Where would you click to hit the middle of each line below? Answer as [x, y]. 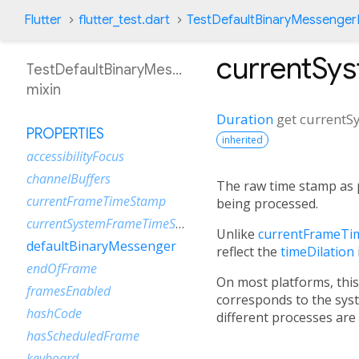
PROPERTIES [65, 134]
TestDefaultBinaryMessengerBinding [147, 70]
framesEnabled [69, 291]
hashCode [54, 313]
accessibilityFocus [75, 156]
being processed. [267, 203]
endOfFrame [62, 268]
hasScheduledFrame [83, 336]
